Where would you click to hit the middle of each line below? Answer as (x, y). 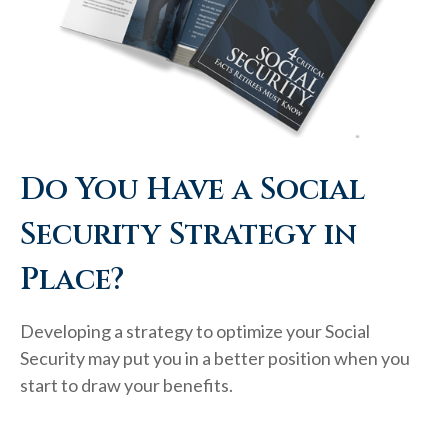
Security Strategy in (188, 235)
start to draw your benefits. (126, 385)
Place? (72, 280)
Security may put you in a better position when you (215, 358)
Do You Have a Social (192, 190)
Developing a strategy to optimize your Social (195, 331)
